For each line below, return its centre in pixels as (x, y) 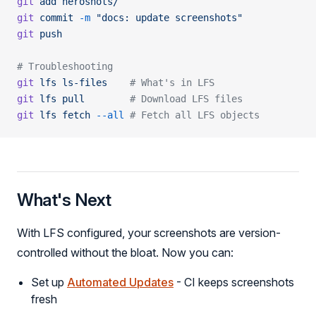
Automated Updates (120, 282)
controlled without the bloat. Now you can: (125, 253)
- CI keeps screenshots (234, 282)
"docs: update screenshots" (166, 18)
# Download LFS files (164, 99)
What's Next (64, 200)
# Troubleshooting (65, 66)
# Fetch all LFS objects (192, 115)
